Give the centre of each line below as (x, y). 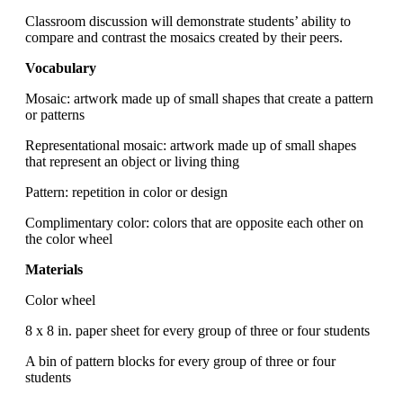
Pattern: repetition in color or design (126, 193)
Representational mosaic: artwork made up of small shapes (191, 146)
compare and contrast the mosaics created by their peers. (184, 38)
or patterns (55, 115)
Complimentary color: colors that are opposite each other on (194, 223)
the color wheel (69, 239)
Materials (54, 270)
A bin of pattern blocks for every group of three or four (180, 362)
